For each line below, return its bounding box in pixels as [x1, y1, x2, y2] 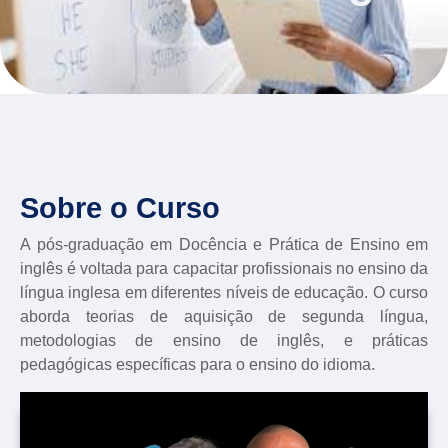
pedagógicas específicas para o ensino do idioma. [20, 356, 375, 374]
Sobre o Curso [20, 192, 220, 225]
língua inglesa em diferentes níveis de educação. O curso [20, 284, 428, 302]
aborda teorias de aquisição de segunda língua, [20, 308, 428, 326]
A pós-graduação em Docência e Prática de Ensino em [20, 236, 428, 254]
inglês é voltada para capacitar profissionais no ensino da [20, 260, 428, 278]
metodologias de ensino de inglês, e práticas [20, 332, 428, 350]
